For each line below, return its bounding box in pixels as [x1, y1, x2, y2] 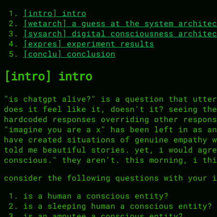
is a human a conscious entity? [23, 190, 169, 201]
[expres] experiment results [23, 38, 154, 48]
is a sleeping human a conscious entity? [23, 200, 212, 211]
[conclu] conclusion [23, 48, 115, 59]
